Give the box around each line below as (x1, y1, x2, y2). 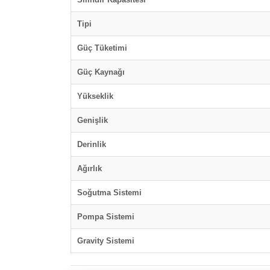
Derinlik (77, 140, 106, 149)
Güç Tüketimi (77, 43, 127, 52)
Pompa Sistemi (77, 212, 134, 221)
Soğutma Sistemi (77, 188, 142, 197)
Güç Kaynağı (77, 67, 125, 77)
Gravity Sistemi (77, 236, 134, 245)
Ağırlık (77, 164, 102, 173)
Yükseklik (77, 92, 113, 101)
